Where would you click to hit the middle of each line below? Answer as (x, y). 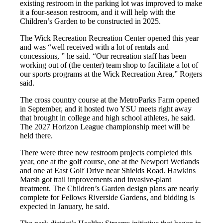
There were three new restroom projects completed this (106, 153)
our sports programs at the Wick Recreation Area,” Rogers (111, 74)
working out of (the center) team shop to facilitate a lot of (109, 65)
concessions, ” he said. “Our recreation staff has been (103, 56)
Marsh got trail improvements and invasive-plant (96, 180)
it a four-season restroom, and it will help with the (98, 12)
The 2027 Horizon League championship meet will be (105, 127)
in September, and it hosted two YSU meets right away (106, 109)
